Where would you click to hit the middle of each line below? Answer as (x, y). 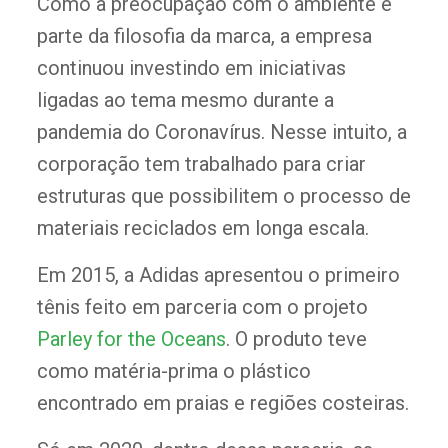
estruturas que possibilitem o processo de (223, 196)
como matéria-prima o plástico (173, 371)
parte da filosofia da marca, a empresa (204, 36)
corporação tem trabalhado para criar (201, 164)
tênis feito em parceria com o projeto (202, 307)
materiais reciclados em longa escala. (202, 228)
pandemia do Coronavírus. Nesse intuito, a (221, 132)
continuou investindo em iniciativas (191, 68)
